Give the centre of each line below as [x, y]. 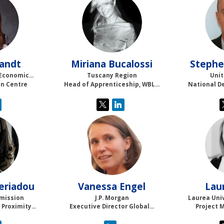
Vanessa [98, 186]
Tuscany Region [112, 75]
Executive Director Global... [112, 206]
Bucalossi [131, 64]
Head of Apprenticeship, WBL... [112, 84]
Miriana [89, 64]
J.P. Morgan [112, 197]
